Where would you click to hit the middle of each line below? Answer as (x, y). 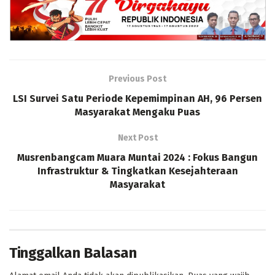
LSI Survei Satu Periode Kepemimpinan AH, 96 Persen (137, 99)
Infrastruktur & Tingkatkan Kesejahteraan (137, 171)
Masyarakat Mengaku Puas (137, 112)
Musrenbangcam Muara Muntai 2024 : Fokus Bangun (137, 158)
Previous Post (137, 79)
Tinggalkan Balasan (73, 253)
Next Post (137, 138)
